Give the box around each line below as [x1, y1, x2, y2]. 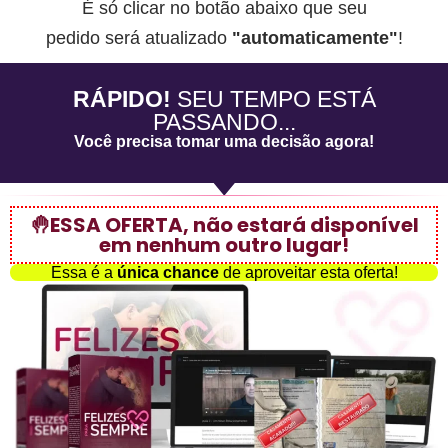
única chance [116, 264, 219, 282]
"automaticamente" [226, 28, 398, 49]
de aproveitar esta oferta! [218, 264, 398, 282]
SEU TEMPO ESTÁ [176, 86, 376, 113]
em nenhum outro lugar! [99, 231, 349, 260]
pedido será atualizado [45, 28, 227, 49]
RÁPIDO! [72, 86, 177, 113]
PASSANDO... [152, 109, 296, 136]
